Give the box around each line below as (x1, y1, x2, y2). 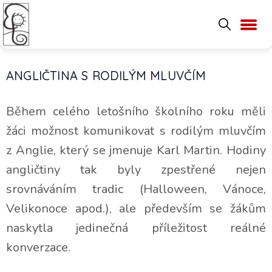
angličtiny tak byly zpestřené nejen (6, 161, 266, 178)
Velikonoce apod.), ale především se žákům (6, 200, 266, 217)
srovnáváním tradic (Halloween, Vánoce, (6, 181, 266, 197)
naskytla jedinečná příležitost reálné (6, 220, 266, 236)
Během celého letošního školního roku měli (6, 103, 266, 120)
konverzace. (6, 239, 70, 256)
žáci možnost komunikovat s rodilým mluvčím (6, 123, 266, 139)
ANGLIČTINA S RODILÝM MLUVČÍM (6, 68, 206, 83)
